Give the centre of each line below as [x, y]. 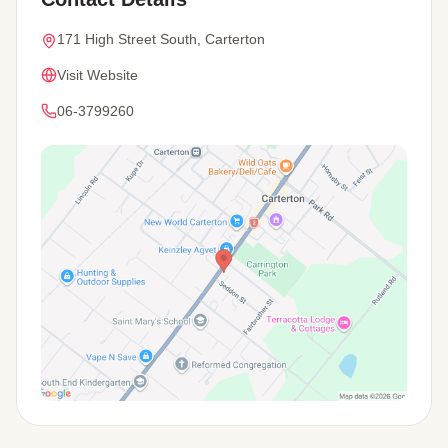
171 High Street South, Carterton [161, 39]
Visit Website [97, 75]
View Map [80, 413]
